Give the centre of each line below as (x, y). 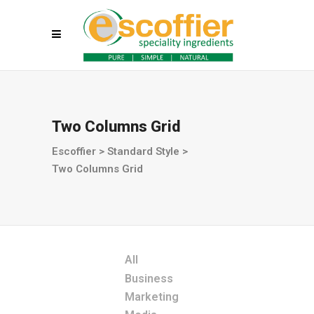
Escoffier (74, 152)
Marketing (152, 296)
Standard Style (143, 152)
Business (149, 278)
